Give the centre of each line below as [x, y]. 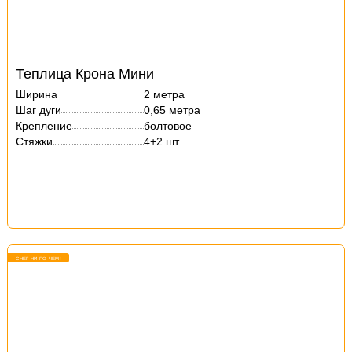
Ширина [37, 94]
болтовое [168, 126]
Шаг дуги [39, 110]
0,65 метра [172, 110]
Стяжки [35, 141]
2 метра [165, 94]
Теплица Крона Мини [85, 74]
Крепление [44, 126]
